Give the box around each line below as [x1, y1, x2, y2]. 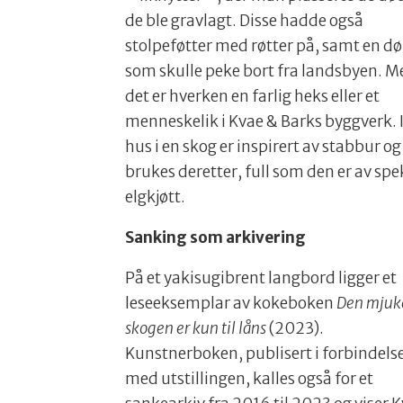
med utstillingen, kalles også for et [125, 369, 374, 390]
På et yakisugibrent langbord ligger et [125, 268, 398, 289]
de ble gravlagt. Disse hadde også [125, 11, 364, 31]
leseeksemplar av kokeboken [125, 293, 337, 314]
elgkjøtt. [125, 187, 186, 208]
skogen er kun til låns [125, 318, 267, 339]
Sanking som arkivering [125, 228, 307, 248]
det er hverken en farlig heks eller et [125, 86, 381, 107]
